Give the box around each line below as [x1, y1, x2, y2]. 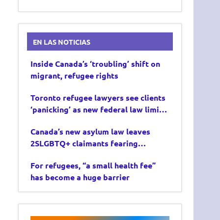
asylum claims [30, 116, 83, 127]
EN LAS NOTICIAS [32, 37, 90, 46]
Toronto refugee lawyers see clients [30, 92, 166, 103]
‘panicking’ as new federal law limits [30, 104, 167, 115]
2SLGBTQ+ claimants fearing [30, 138, 138, 149]
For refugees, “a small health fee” [30, 160, 156, 171]
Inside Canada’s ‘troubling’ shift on [30, 58, 161, 69]
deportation [30, 150, 77, 161]
